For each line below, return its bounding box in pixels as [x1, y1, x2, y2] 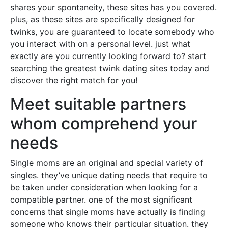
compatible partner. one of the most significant [10, 194, 192, 205]
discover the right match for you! [10, 75, 137, 85]
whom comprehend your [10, 113, 197, 133]
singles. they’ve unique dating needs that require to [10, 170, 208, 180]
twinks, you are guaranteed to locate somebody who [10, 26, 214, 37]
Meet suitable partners [10, 94, 186, 114]
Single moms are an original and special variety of [10, 158, 203, 168]
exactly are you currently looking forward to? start [10, 51, 206, 61]
